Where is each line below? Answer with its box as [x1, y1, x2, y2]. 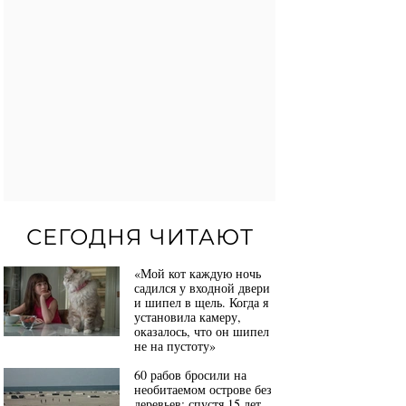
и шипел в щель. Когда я [134, 294, 268, 312]
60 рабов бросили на [134, 366, 246, 384]
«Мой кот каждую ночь [134, 265, 261, 283]
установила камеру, [134, 308, 241, 326]
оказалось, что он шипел [134, 323, 269, 341]
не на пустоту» [134, 337, 216, 355]
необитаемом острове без [134, 381, 272, 399]
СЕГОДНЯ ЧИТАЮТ [25, 224, 254, 251]
